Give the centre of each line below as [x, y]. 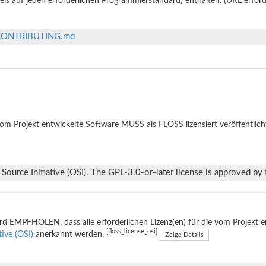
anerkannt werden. [70, 234]
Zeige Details [184, 235]
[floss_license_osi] [132, 232]
